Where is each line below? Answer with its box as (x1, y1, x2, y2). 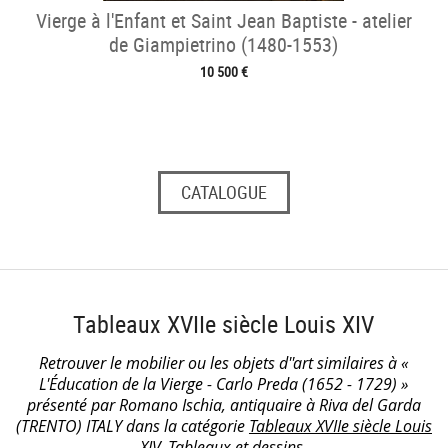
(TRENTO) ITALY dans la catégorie (15, 414, 249, 437)
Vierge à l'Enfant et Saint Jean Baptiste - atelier (35, 7, 412, 35)
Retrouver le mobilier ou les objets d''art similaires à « (39, 351, 409, 374)
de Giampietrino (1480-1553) (109, 31, 339, 59)
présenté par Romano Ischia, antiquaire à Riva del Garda (26, 393, 421, 416)
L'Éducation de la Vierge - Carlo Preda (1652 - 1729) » (39, 372, 409, 395)
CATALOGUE (180, 179, 267, 204)
